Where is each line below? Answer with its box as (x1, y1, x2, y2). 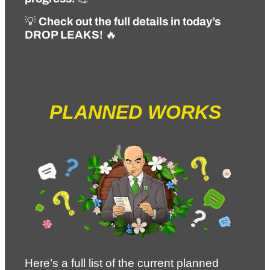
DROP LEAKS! (25, 28, 103, 41)
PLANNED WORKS (49, 101, 221, 123)
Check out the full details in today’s (39, 15, 221, 28)
